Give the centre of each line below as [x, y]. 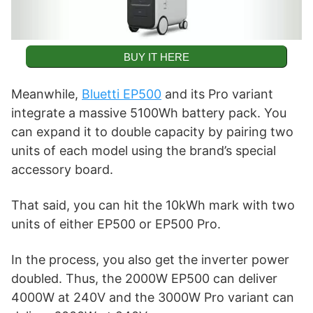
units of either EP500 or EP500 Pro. [116, 224]
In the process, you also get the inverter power [150, 259]
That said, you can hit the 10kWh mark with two [153, 205]
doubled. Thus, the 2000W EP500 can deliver [144, 278]
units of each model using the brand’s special [144, 150]
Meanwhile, [46, 94]
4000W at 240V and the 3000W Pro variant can [153, 297]
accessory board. [62, 169]
